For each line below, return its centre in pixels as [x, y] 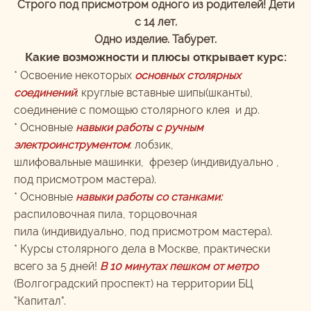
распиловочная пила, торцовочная [106, 214]
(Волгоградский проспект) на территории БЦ [134, 284]
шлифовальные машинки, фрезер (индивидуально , [146, 162]
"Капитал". [43, 301]
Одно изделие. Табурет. [155, 39]
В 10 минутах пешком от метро [179, 266]
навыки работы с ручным [140, 127]
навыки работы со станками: [149, 197]
